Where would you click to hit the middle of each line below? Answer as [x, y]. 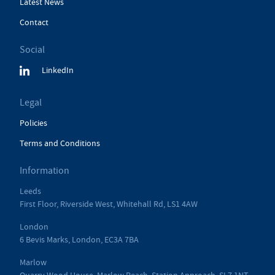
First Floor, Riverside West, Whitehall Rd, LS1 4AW [109, 204]
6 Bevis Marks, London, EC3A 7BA [79, 240]
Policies [33, 123]
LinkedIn [58, 70]
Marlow [33, 262]
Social [32, 50]
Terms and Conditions [60, 143]
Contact [34, 22]
